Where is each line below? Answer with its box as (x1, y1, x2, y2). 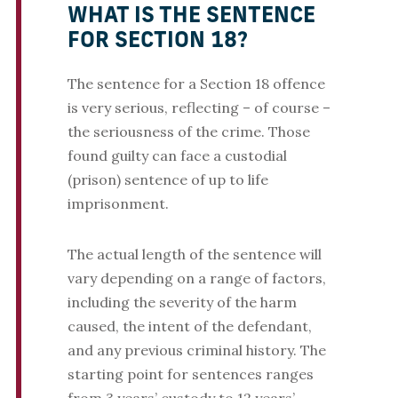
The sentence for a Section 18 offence (67, 75, 325, 93)
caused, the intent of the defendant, (67, 317, 312, 336)
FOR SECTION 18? (67, 31, 248, 53)
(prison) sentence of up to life (67, 171, 268, 189)
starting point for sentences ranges (67, 365, 314, 384)
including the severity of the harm (67, 293, 297, 312)
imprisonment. (67, 195, 169, 213)
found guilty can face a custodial (67, 147, 287, 165)
